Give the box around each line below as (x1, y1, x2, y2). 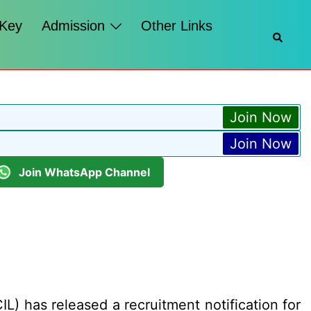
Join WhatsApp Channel (19, 165, 150, 179)
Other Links (141, 18, 213, 33)
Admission (42, 18, 106, 33)
